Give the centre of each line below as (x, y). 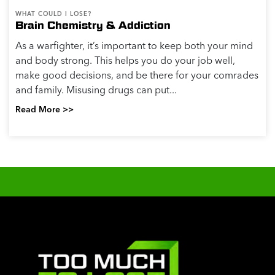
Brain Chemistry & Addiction (93, 26)
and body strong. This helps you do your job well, (125, 60)
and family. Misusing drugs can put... (96, 90)
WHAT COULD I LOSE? (53, 14)
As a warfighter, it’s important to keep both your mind (134, 46)
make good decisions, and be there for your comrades (137, 75)
